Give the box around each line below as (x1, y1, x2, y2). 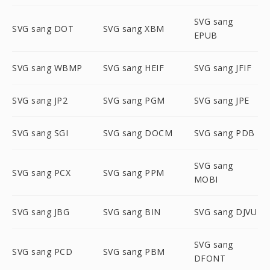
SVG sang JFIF (193, 62, 252, 74)
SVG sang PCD (12, 245, 72, 257)
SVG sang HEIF (102, 62, 165, 74)
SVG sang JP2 (12, 95, 67, 106)
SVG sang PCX (12, 166, 71, 178)
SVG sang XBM (102, 22, 165, 34)
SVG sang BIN (102, 206, 161, 218)
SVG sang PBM (102, 245, 165, 257)
